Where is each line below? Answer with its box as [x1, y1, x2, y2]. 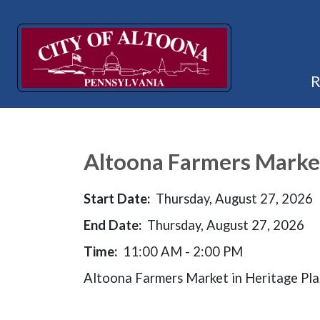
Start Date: [84, 191, 150, 206]
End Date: [84, 217, 141, 233]
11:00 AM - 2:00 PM [123, 244, 243, 259]
